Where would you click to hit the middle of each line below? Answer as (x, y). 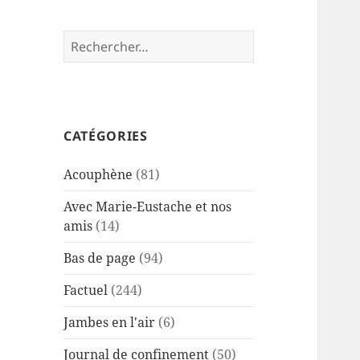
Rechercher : (103, 40)
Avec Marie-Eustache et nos (148, 207)
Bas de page (100, 258)
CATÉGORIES (106, 136)
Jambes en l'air (110, 323)
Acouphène (98, 175)
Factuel (86, 290)
